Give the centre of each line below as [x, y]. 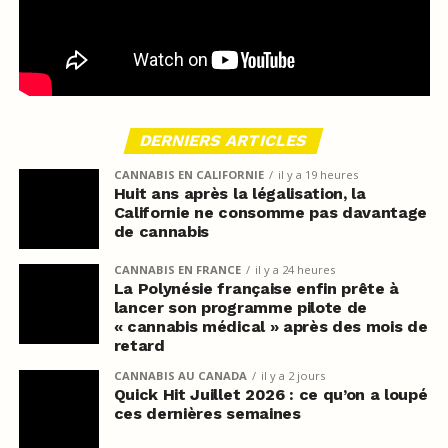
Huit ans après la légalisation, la [239, 193]
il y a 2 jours [292, 375]
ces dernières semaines [207, 413]
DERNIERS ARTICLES [224, 140]
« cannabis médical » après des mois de [270, 326]
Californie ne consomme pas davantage [270, 212]
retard [139, 345]
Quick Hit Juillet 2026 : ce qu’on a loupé [270, 394]
